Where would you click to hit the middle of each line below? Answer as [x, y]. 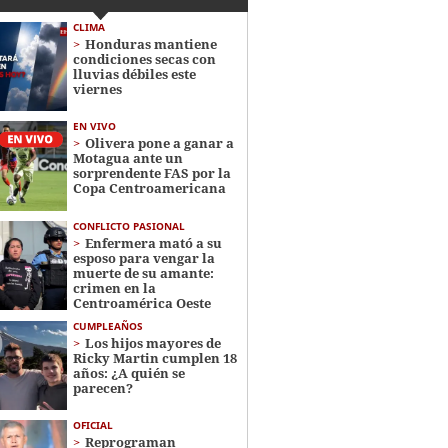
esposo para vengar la [143, 257]
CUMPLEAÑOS [107, 325]
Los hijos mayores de [152, 342]
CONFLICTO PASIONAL [128, 225]
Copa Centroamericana [149, 188]
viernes [97, 89]
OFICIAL [92, 424]
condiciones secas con [144, 59]
